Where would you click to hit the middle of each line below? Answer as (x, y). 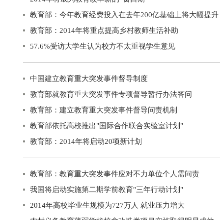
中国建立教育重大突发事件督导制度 (89, 79)
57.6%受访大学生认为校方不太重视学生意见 (103, 46)
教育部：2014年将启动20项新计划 (86, 141)
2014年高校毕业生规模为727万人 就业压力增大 (107, 205)
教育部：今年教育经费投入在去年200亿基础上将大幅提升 (124, 15)
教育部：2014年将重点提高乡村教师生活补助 (104, 30)
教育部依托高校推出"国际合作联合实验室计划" (107, 126)
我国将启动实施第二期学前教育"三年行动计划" (107, 190)
